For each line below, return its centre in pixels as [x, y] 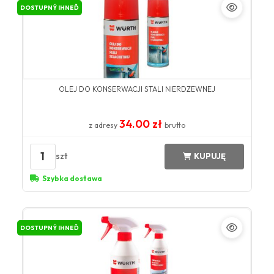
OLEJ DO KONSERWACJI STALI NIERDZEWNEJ [137, 89]
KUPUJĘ [210, 156]
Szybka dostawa [72, 178]
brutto [175, 125]
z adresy [104, 125]
